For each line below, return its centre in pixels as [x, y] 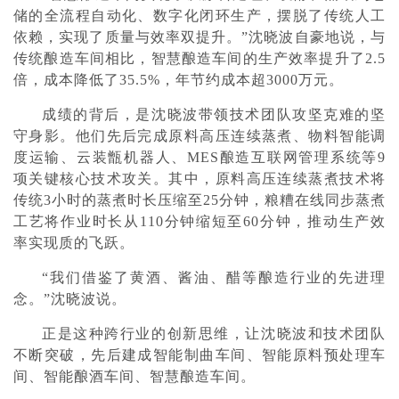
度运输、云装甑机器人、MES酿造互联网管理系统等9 [199, 157]
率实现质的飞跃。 [74, 243]
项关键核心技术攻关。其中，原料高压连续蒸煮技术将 [199, 179]
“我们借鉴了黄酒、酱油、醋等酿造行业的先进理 [214, 277]
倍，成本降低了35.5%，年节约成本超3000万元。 [179, 80]
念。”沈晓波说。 [70, 299]
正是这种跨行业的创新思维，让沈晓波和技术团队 [214, 334]
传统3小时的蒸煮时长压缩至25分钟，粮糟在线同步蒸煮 [199, 200]
